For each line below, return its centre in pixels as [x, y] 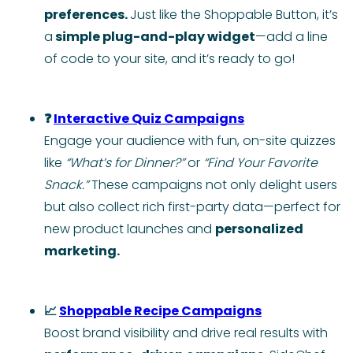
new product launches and [130, 229]
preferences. [87, 15]
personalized [259, 229]
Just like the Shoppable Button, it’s [234, 15]
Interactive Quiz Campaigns [149, 119]
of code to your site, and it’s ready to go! [169, 59]
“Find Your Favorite [260, 163]
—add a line [292, 37]
